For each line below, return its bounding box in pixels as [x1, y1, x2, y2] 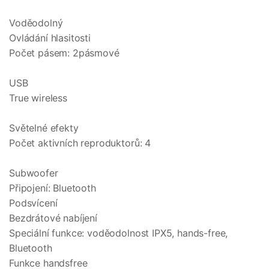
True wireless [9, 92, 67, 104]
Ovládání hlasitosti [9, 32, 91, 44]
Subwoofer [9, 167, 58, 180]
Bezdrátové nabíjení [9, 212, 97, 225]
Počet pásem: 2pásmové [9, 47, 119, 59]
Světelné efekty [9, 122, 79, 134]
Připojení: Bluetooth [9, 182, 96, 195]
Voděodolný [9, 17, 63, 29]
